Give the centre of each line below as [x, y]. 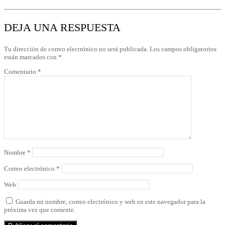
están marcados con [31, 57]
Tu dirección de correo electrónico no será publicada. [76, 49]
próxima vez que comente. [40, 210]
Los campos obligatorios [183, 49]
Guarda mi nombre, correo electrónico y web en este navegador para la [110, 202]
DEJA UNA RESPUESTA [62, 28]
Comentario [21, 72]
